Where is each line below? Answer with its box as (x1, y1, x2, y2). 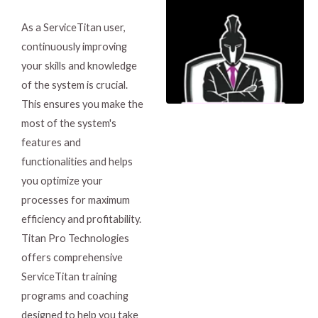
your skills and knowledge (21, 60, 137, 72)
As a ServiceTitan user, (21, 21, 126, 33)
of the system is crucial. (21, 79, 128, 91)
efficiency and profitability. (21, 213, 141, 225)
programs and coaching (21, 290, 128, 302)
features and (21, 136, 81, 148)
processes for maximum (21, 194, 130, 206)
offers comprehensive (21, 251, 123, 263)
